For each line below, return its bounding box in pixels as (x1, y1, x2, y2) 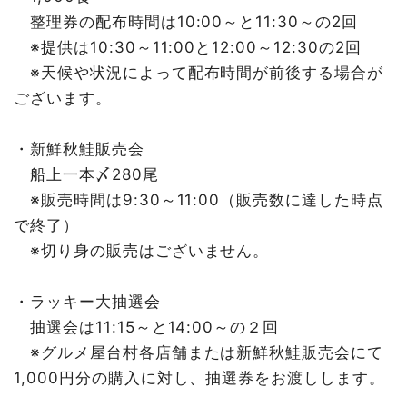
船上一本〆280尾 (14, 165, 159, 184)
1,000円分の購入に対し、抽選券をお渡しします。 (14, 369, 385, 388)
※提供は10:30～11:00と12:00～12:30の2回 (14, 38, 362, 57)
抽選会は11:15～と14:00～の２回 (14, 318, 280, 337)
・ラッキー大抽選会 (14, 293, 161, 312)
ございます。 (14, 89, 112, 108)
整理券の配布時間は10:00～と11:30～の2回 (14, 13, 358, 32)
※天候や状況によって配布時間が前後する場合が (14, 64, 384, 83)
